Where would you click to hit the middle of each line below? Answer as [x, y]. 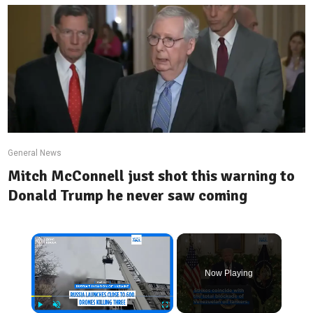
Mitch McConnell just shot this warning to [152, 176]
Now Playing [229, 273]
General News [35, 153]
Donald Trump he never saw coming [128, 195]
